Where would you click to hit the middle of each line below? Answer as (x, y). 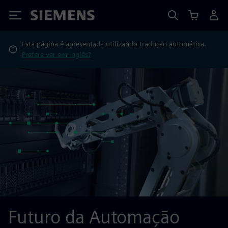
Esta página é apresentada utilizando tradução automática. (114, 44)
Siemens (47, 17)
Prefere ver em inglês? (56, 54)
